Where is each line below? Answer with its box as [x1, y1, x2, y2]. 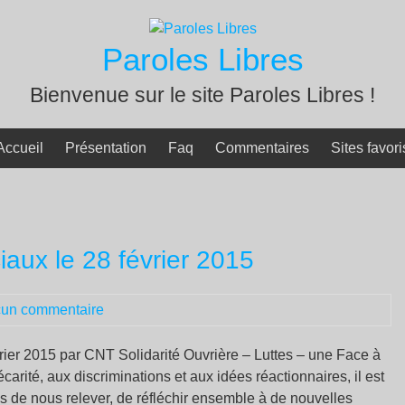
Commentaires [215, 140, 309, 155]
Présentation [65, 140, 146, 155]
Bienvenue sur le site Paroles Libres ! [30, 83, 375, 107]
